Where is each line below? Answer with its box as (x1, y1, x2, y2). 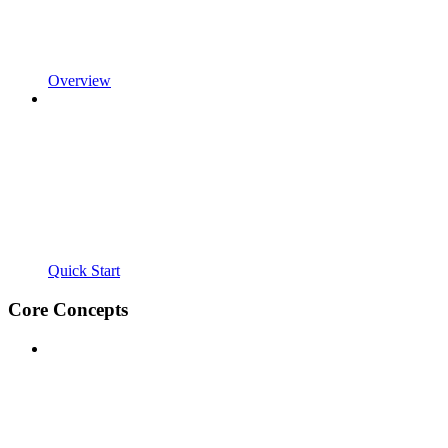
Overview (48, 72, 111, 90)
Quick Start (48, 262, 120, 280)
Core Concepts (8, 298, 128, 320)
